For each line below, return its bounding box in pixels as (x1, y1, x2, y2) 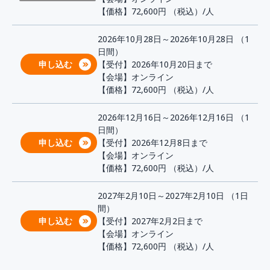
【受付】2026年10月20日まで (98, 58, 212, 70)
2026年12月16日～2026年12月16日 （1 (98, 111, 250, 123)
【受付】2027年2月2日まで (98, 215, 202, 227)
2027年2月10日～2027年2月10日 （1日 (98, 190, 248, 201)
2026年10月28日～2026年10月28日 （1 (98, 33, 250, 45)
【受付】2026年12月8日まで (98, 137, 207, 148)
